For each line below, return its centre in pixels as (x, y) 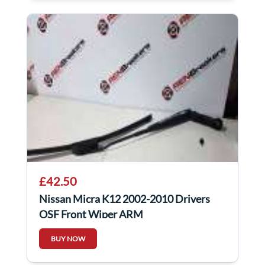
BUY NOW (68, 239)
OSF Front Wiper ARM (91, 214)
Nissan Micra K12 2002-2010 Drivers (125, 199)
